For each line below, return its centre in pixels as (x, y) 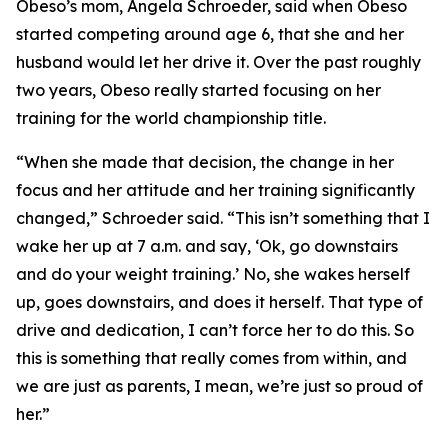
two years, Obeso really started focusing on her (198, 90)
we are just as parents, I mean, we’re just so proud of (219, 386)
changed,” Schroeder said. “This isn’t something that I (223, 218)
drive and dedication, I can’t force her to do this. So (215, 330)
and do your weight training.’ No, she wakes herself (213, 274)
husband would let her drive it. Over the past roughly (218, 62)
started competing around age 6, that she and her (210, 34)
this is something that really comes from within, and (211, 358)
